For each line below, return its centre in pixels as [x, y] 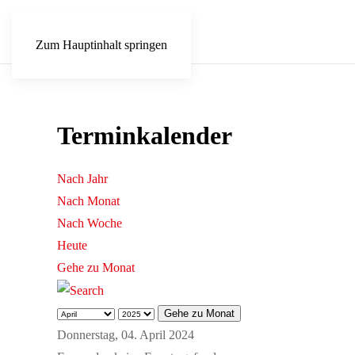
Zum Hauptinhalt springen [101, 45]
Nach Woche [90, 223]
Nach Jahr [82, 179]
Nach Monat [88, 201]
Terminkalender [145, 136]
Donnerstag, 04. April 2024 [126, 335]
